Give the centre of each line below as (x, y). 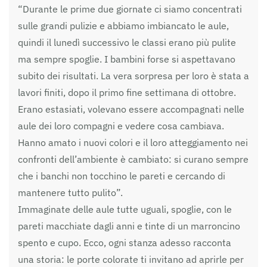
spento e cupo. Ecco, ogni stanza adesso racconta (125, 242)
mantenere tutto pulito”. (70, 192)
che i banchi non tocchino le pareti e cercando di (122, 176)
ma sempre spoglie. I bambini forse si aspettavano (127, 59)
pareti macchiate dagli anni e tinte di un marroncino (129, 226)
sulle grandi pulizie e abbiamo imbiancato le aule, (123, 25)
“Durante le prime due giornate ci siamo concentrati (130, 9)
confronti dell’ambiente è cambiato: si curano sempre (133, 159)
